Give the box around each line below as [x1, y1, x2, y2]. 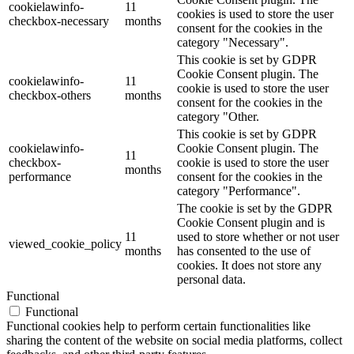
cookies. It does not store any [177, 258, 322, 272]
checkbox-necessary [9, 13, 109, 28]
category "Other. [177, 109, 259, 123]
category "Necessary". [177, 35, 288, 49]
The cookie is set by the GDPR [177, 201, 333, 215]
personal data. [177, 272, 246, 286]
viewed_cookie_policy [9, 236, 122, 250]
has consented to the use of [177, 243, 311, 258]
